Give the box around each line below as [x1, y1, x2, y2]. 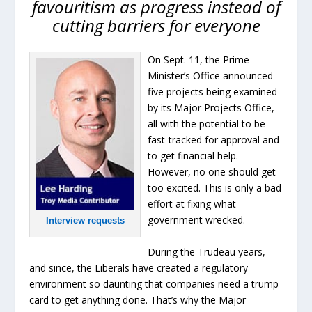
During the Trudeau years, [148, 244, 266, 258]
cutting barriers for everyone [52, 14, 260, 37]
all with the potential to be [148, 117, 266, 131]
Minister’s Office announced [148, 69, 274, 83]
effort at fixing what [148, 197, 237, 211]
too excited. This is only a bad [148, 181, 282, 195]
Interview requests [45, 215, 125, 226]
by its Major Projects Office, [148, 101, 275, 115]
